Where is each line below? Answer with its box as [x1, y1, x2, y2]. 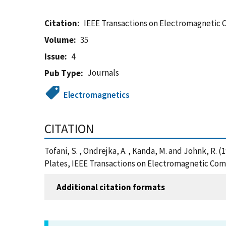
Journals [87, 67, 120, 78]
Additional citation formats [56, 181, 165, 193]
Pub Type [44, 68, 81, 79]
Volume [44, 34, 74, 45]
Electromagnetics [64, 89, 130, 100]
